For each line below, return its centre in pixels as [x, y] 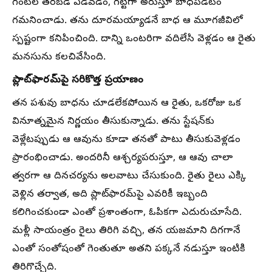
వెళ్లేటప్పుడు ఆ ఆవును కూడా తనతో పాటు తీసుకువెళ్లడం [126, 140]
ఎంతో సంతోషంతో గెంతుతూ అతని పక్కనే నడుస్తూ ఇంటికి [129, 250]
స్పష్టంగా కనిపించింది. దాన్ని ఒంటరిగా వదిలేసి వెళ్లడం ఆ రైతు [134, 39]
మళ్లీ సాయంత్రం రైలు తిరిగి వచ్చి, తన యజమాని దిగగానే [126, 231]
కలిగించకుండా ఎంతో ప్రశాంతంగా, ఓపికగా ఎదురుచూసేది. [127, 213]
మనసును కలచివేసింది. [59, 58]
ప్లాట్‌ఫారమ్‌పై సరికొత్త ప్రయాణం [78, 80]
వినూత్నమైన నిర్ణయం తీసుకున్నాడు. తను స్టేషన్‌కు [113, 122]
